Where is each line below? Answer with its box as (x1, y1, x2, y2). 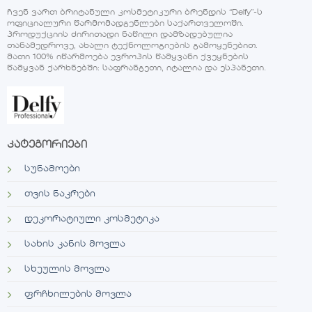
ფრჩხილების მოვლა (24, 290, 132, 299)
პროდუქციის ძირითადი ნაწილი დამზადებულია (6, 31, 233, 39)
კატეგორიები (6, 140, 87, 150)
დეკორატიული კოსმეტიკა (24, 215, 159, 224)
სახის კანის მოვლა (24, 240, 125, 249)
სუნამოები (24, 165, 80, 174)
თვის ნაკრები (24, 190, 95, 199)
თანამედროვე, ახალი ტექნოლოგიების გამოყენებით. (6, 42, 258, 50)
